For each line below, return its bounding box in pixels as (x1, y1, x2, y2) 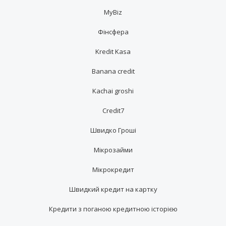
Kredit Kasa (95, 46, 131, 56)
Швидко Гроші (90, 125, 136, 135)
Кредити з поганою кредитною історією (48, 204, 178, 213)
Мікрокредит (92, 164, 134, 174)
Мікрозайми (93, 145, 133, 154)
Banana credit (91, 66, 135, 76)
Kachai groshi (92, 86, 134, 95)
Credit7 (102, 105, 124, 115)
